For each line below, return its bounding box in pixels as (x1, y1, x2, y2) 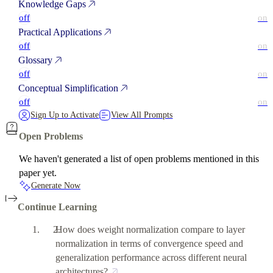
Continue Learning (18, 201, 97, 212)
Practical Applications (18, 26, 105, 37)
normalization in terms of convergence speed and (55, 238, 244, 249)
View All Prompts (111, 110, 173, 119)
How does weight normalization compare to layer (55, 224, 246, 235)
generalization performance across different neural (55, 252, 247, 263)
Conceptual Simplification (18, 82, 121, 93)
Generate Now (31, 180, 80, 190)
